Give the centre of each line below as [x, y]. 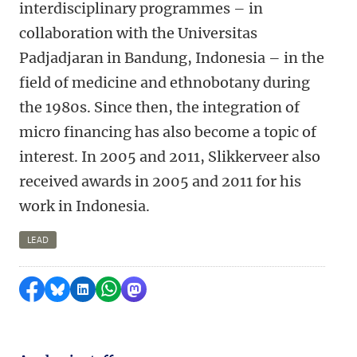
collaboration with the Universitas [138, 33]
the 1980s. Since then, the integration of [159, 107]
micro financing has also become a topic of [168, 132]
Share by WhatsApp [170, 289]
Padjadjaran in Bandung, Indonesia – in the [172, 58]
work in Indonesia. [86, 206]
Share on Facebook [92, 289]
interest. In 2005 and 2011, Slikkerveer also [170, 157]
